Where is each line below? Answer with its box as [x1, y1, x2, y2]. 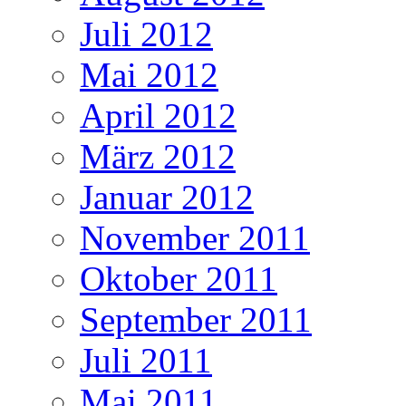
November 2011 [80, 218, 310, 258]
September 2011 [80, 300, 312, 340]
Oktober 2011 [80, 259, 277, 299]
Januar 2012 [80, 178, 254, 217]
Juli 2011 [80, 341, 212, 381]
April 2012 [80, 96, 237, 136]
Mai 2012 [80, 55, 218, 95]
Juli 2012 [80, 14, 213, 54]
